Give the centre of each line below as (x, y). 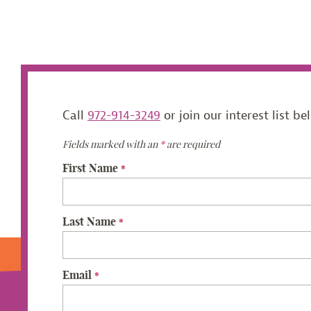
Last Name (91, 222)
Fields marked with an (111, 145)
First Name (92, 168)
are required (192, 145)
